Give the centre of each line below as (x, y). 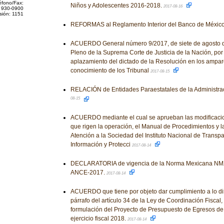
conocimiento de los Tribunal (110, 70)
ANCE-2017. (88, 172)
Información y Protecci (101, 144)
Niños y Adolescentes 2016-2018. (117, 5)
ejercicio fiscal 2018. (99, 218)
